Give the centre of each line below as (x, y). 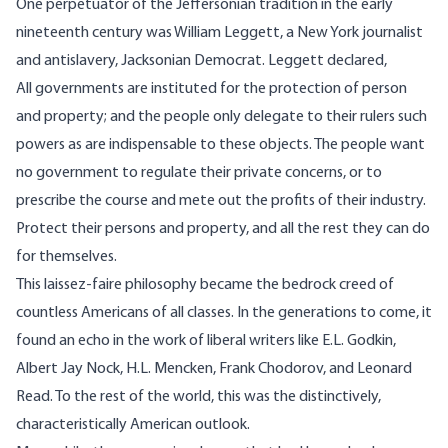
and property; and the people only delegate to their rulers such (221, 117)
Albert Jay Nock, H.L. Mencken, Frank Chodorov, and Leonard (214, 369)
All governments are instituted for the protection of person (211, 89)
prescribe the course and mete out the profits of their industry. (221, 201)
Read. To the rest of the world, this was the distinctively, (198, 397)
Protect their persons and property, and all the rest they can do (223, 229)
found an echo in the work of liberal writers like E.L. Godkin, (206, 341)
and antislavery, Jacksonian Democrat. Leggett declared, (201, 61)
